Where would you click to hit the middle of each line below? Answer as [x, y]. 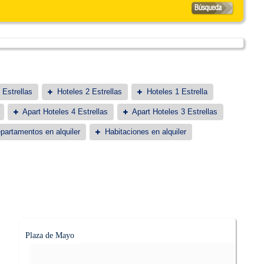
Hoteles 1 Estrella [177, 92]
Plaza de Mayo [50, 235]
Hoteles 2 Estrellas [90, 92]
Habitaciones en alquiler [146, 132]
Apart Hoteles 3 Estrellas [175, 112]
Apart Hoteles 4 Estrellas [65, 112]
